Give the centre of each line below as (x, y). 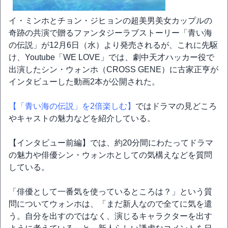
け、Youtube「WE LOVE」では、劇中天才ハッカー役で (111, 57)
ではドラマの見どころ (176, 106)
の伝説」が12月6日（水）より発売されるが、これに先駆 (113, 45)
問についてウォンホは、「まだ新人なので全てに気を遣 (110, 204)
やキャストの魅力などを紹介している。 (82, 118)
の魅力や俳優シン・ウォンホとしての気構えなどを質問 (110, 155)
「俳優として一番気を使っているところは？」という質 (110, 192)
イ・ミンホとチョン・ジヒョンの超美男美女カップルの (110, 21)
